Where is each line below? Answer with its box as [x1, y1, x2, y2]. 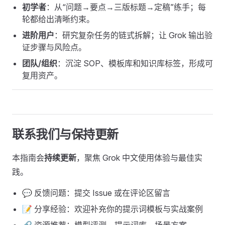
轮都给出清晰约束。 [22, 14, 94, 24]
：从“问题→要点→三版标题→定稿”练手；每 [46, 2, 206, 12]
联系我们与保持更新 [12, 127, 119, 142]
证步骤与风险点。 [22, 42, 86, 52]
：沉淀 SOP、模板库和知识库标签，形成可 [57, 58, 213, 68]
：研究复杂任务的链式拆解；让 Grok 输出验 [54, 30, 212, 40]
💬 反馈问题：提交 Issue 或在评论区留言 [22, 188, 170, 198]
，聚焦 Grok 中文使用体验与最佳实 [76, 153, 202, 163]
